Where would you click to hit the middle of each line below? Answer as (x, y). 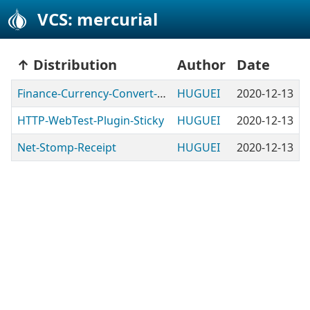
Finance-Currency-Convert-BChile (162, 93)
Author (201, 65)
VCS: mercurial (97, 19)
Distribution (75, 65)
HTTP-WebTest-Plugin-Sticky (91, 120)
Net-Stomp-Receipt (67, 147)
